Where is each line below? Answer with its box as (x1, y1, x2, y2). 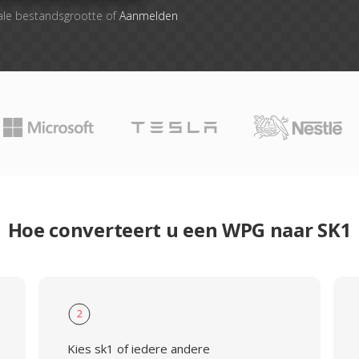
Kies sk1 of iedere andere (67, 341, 210, 357)
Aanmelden (119, 8, 178, 23)
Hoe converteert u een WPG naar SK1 (7, 216, 352, 243)
